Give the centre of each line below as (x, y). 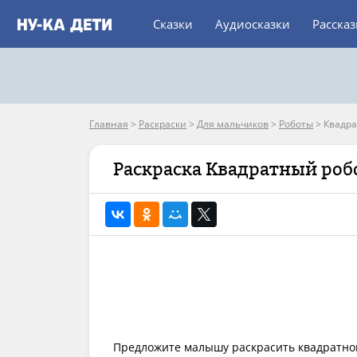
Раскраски (163, 124)
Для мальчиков (233, 124)
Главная (109, 124)
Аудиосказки (253, 24)
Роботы (296, 124)
